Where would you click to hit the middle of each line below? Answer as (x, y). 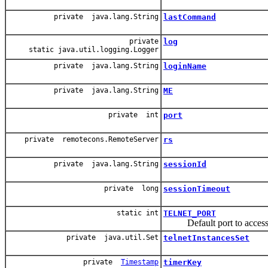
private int (133, 115)
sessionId (185, 164)
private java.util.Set (112, 237)
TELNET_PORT (190, 213)
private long (131, 188)
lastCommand (190, 17)
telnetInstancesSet (206, 237)
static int (138, 213)
